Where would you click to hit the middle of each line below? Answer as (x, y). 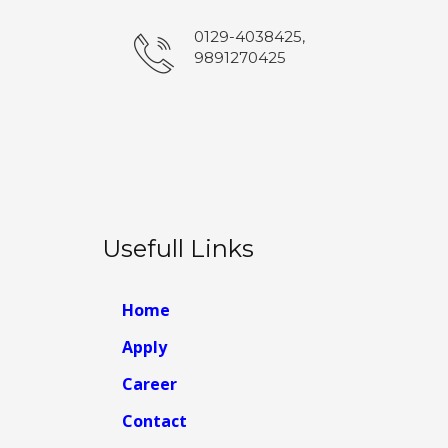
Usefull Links (178, 248)
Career (149, 384)
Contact (154, 421)
